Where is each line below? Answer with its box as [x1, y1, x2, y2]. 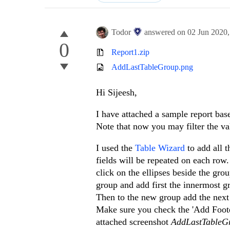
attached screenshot [96, 217, 171, 227]
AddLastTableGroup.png [111, 63, 193, 72]
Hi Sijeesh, [96, 87, 137, 98]
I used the [96, 143, 135, 154]
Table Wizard [135, 143, 185, 154]
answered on [144, 28, 187, 37]
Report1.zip [111, 47, 149, 56]
